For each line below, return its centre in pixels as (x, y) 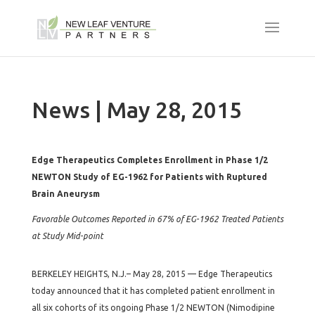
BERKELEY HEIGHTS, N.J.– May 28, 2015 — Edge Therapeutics (152, 274)
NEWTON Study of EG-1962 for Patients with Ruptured (149, 177)
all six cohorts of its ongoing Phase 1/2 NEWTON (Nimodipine (153, 308)
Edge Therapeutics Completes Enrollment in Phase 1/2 (149, 160)
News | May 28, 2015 (136, 110)
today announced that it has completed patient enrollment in (153, 291)
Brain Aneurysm (65, 194)
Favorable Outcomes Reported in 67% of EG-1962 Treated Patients (157, 219)
